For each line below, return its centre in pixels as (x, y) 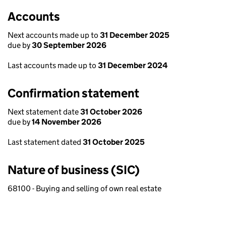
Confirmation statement (73, 93)
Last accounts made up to (53, 65)
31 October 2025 (114, 142)
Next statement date (44, 112)
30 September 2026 (69, 45)
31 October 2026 (111, 112)
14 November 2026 (67, 122)
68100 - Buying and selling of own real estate (84, 188)
